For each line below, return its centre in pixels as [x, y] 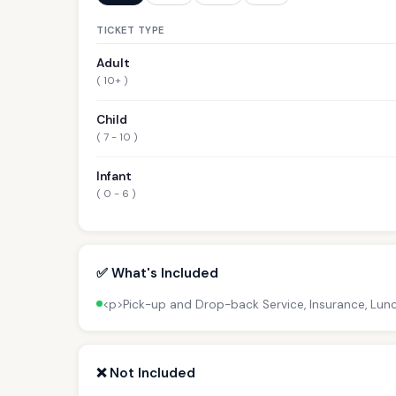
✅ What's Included [157, 273]
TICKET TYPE [130, 30]
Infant [114, 176]
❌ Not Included [146, 373]
